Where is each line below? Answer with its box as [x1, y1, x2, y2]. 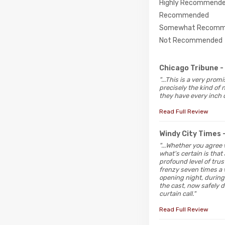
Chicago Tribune [159, 63, 218, 72]
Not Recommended [159, 36, 222, 45]
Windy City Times [159, 129, 221, 138]
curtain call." [159, 189, 196, 197]
